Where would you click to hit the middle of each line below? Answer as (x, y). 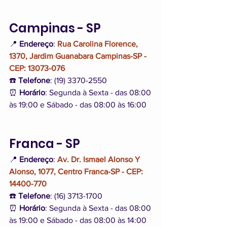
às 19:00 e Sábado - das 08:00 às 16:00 (78, 105)
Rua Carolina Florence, (99, 44)
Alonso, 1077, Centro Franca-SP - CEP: (77, 172)
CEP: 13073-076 (37, 68)
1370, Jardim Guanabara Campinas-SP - (79, 56)
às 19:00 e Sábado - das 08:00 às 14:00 (78, 220)
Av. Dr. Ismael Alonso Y (100, 160)
